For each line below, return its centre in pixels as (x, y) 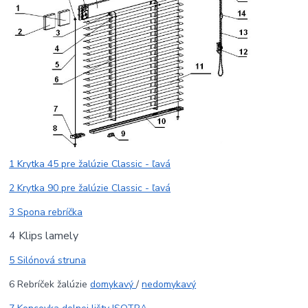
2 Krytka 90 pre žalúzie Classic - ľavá (90, 188)
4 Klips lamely (44, 235)
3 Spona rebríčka (46, 212)
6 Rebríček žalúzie (50, 284)
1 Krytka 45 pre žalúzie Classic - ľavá (90, 164)
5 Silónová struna (48, 260)
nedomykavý (169, 284)
